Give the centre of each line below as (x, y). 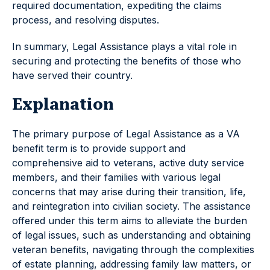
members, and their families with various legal (116, 177)
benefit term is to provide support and (99, 149)
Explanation (63, 105)
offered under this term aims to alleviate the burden (130, 221)
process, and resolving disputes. (86, 20)
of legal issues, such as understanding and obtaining (131, 235)
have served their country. (72, 76)
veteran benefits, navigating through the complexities (133, 250)
